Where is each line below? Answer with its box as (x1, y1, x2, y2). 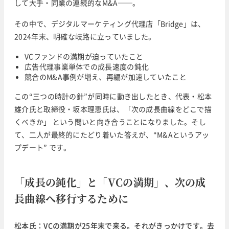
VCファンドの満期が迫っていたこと (25, 51, 144, 62)
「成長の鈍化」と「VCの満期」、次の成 (14, 175, 206, 190)
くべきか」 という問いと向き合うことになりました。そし (14, 117, 207, 127)
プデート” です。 (14, 142, 71, 153)
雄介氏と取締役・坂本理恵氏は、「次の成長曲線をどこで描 (14, 104, 212, 114)
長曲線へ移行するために (14, 191, 129, 207)
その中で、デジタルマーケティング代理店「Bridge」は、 (14, 18, 205, 29)
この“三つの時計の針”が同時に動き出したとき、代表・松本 (14, 91, 212, 102)
